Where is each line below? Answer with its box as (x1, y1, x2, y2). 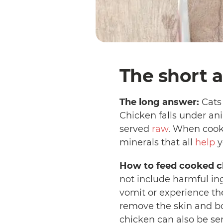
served (119, 123, 152, 134)
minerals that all (119, 136, 195, 148)
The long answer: (119, 96, 199, 108)
